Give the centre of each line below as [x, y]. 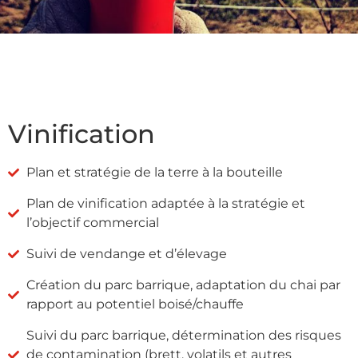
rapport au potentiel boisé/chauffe [135, 304]
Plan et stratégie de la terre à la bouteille [154, 172]
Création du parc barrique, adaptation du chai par [183, 284]
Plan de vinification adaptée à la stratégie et [165, 203]
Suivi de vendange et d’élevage [126, 253]
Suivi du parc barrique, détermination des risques [183, 335]
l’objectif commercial [92, 222]
